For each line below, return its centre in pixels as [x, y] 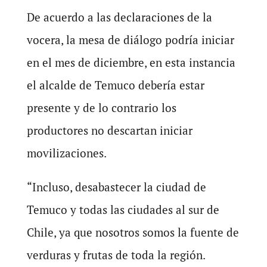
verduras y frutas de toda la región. [116, 255]
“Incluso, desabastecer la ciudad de [116, 187]
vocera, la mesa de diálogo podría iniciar [130, 40]
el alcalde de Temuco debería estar [115, 85]
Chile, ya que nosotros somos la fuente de [133, 232]
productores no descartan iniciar [109, 130]
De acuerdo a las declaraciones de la [119, 17]
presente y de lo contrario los [101, 108]
